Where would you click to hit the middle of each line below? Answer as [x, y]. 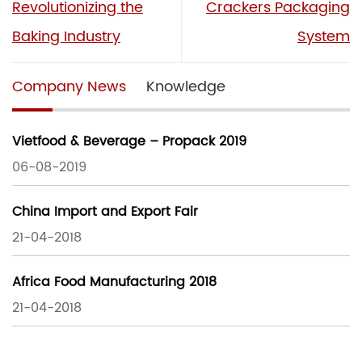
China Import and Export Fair [105, 211]
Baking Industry [66, 37]
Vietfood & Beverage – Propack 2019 [129, 141]
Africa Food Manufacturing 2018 [114, 282]
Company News [69, 87]
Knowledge [186, 87]
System [324, 37]
